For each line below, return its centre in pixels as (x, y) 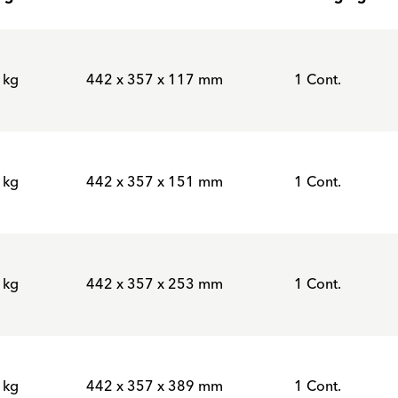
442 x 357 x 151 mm (155, 182)
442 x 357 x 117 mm (155, 80)
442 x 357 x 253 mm (155, 284)
